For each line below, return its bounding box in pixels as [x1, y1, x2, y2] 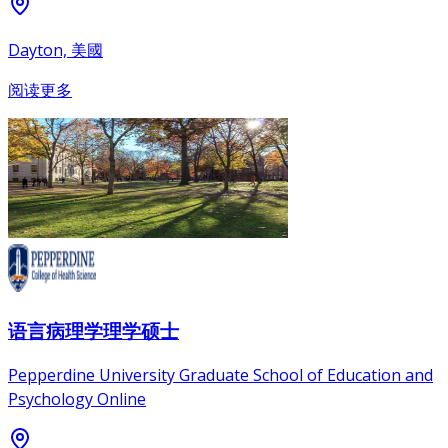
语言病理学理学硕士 [8, 317, 179, 343]
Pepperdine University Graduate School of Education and [8, 364, 433, 387]
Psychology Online [8, 388, 146, 411]
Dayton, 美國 [8, 38, 103, 61]
